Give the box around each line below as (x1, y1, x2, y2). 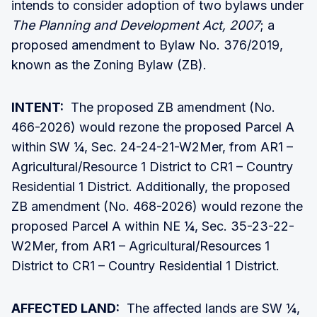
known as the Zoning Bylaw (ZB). (11, 57, 214, 72)
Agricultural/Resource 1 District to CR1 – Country (11, 158, 293, 174)
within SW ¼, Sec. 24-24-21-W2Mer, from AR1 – (11, 139, 293, 154)
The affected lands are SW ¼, (120, 300, 300, 316)
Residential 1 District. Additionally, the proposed (11, 178, 290, 194)
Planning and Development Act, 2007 (38, 17, 260, 33)
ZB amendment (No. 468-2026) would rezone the (11, 198, 303, 214)
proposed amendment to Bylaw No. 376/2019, (11, 37, 283, 52)
